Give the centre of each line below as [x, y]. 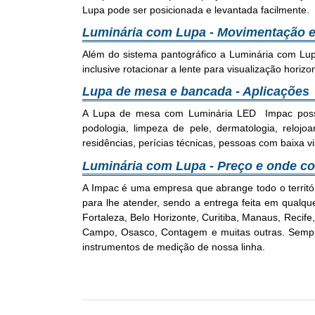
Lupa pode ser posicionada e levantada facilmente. [196, 9]
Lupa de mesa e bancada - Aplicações [196, 92]
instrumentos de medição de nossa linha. [174, 246]
